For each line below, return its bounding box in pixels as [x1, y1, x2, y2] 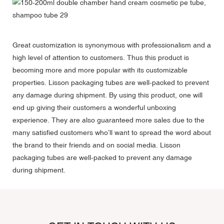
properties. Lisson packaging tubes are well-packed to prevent [12, 78, 209, 87]
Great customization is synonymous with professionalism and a [12, 41, 211, 49]
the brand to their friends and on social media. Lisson [12, 141, 180, 149]
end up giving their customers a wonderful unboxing [12, 103, 176, 112]
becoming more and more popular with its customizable [12, 66, 187, 74]
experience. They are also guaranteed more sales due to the [12, 116, 204, 124]
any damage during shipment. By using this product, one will [12, 91, 202, 99]
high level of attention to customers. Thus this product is [12, 53, 189, 62]
